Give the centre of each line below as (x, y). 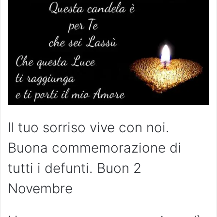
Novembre (40, 189)
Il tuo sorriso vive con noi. (89, 128)
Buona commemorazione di (94, 148)
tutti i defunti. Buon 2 (75, 168)
